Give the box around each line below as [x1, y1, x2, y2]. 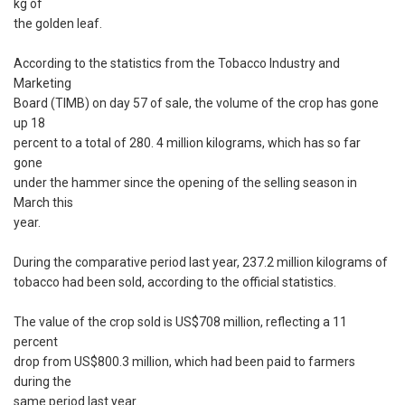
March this [14, 195, 73, 211]
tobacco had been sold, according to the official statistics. [14, 275, 336, 290]
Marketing [14, 76, 71, 91]
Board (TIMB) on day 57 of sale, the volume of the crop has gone [14, 96, 379, 111]
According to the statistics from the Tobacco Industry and [14, 56, 340, 71]
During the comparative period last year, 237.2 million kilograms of [14, 255, 388, 270]
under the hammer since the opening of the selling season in [14, 175, 357, 191]
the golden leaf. [14, 16, 102, 32]
